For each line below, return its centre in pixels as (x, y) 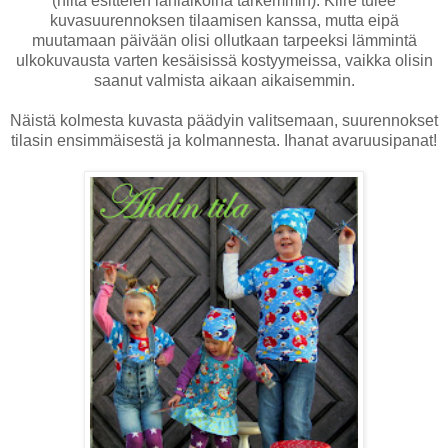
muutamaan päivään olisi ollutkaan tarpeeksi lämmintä (224, 40)
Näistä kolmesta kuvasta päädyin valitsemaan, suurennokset (224, 120)
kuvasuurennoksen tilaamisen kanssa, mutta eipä (224, 20)
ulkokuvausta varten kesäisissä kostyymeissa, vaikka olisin (224, 60)
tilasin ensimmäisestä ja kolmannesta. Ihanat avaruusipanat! (224, 140)
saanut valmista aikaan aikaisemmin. (224, 80)
